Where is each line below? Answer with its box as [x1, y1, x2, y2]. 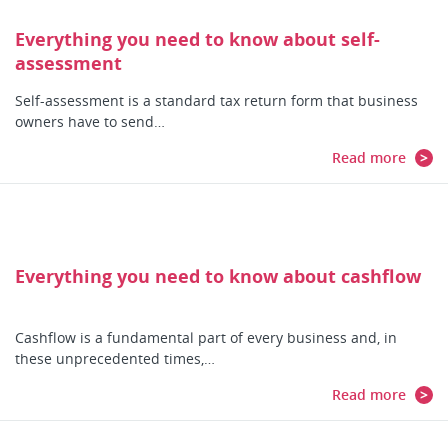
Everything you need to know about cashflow [15, 264, 421, 288]
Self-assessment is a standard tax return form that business [15, 91, 418, 110]
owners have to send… [15, 112, 165, 131]
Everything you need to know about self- [15, 27, 380, 51]
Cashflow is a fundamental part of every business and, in [15, 328, 397, 347]
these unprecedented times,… [15, 349, 215, 368]
